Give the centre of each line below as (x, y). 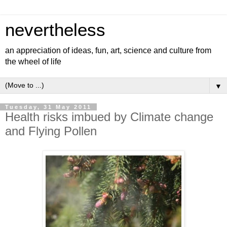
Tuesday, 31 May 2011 (48, 107)
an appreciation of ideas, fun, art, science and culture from (108, 50)
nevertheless (55, 30)
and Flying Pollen (51, 131)
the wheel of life (33, 62)
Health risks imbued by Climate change (109, 117)
